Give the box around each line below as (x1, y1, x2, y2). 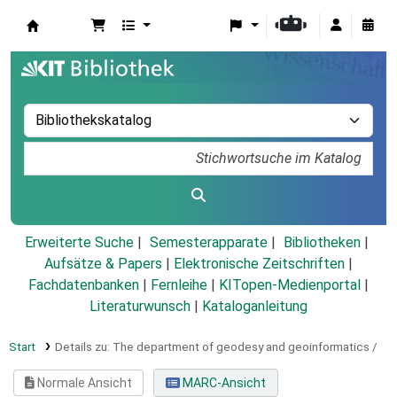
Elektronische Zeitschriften (174, 255, 345, 273)
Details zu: (54, 339, 113, 354)
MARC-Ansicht (179, 376, 266, 391)
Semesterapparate (149, 234, 268, 252)
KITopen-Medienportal (219, 276, 361, 294)
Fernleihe (151, 276, 207, 294)
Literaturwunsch (90, 298, 191, 315)
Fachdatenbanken (28, 276, 139, 294)
